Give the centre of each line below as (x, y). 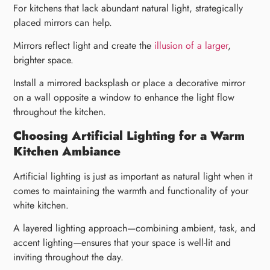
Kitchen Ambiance (67, 151)
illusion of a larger (191, 46)
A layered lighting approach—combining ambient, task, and (135, 228)
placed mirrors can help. (63, 22)
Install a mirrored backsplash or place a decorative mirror (130, 83)
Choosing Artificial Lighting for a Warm (129, 136)
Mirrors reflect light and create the (84, 46)
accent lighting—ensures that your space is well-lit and (122, 243)
